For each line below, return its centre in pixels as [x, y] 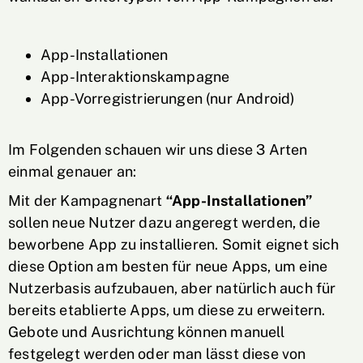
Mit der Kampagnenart [87, 201]
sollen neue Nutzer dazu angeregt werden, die [164, 222]
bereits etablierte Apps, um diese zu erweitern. [167, 310]
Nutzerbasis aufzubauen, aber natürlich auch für [172, 288]
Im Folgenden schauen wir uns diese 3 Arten [158, 149]
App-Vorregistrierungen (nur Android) [168, 98]
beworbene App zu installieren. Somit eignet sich [174, 244]
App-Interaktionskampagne [135, 77]
